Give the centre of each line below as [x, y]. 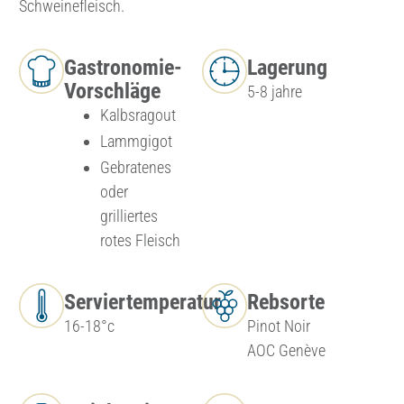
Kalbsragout [138, 115]
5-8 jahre [274, 92]
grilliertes [129, 216]
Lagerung [287, 68]
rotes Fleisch [140, 240]
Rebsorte [285, 302]
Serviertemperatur [142, 302]
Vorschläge [112, 92]
